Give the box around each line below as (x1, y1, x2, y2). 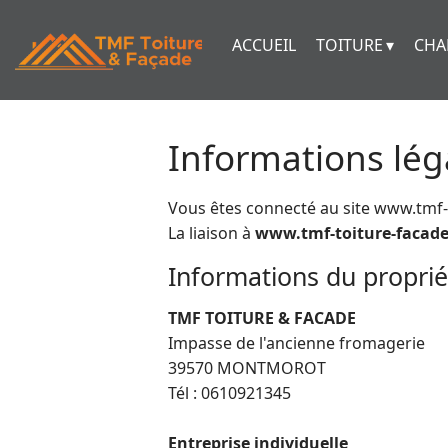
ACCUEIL (231, 34, 296, 56)
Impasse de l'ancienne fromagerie (168, 332, 425, 354)
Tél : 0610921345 (168, 382, 291, 404)
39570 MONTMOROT (168, 357, 326, 379)
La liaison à (168, 222, 255, 244)
